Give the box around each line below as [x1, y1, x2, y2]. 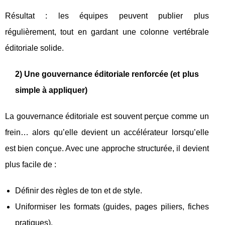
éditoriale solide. [5, 44, 64, 52]
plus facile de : [5, 160, 56, 169]
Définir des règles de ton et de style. [15, 186, 142, 195]
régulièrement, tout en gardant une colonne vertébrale [5, 28, 209, 36]
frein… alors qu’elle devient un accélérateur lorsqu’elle [5, 128, 209, 137]
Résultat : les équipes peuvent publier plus [5, 12, 209, 20]
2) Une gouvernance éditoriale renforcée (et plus [15, 70, 199, 78]
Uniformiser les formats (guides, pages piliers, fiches [15, 202, 209, 211]
